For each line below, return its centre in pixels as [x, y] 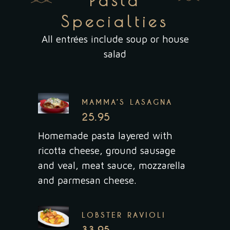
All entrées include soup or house [115, 39]
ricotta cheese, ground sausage [107, 150]
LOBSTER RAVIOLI [124, 215]
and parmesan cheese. [87, 180]
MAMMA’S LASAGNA [127, 102]
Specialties [115, 21]
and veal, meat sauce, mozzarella [112, 165]
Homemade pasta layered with [105, 136]
